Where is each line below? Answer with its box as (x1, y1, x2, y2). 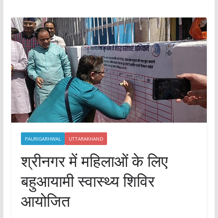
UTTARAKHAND (68, 135, 103, 143)
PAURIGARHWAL (24, 135, 61, 143)
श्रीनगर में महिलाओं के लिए (20, 150, 168, 172)
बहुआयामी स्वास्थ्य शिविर (20, 170, 155, 192)
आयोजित (20, 190, 70, 212)
